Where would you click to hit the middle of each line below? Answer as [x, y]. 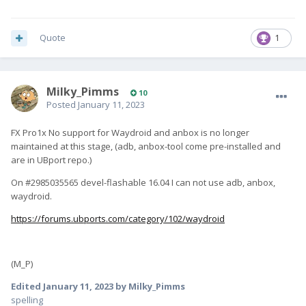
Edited [27, 287]
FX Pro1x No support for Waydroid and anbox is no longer [130, 133]
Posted [62, 105]
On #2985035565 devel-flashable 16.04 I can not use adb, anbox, [143, 183]
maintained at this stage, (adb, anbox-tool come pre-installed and [146, 147]
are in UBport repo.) [51, 160]
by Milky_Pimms [149, 287]
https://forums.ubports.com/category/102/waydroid [118, 219]
